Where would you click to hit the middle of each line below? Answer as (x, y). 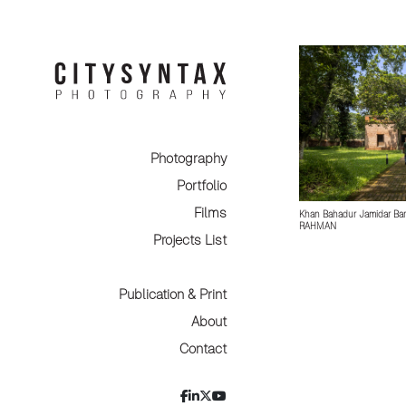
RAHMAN (318, 227)
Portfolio (202, 186)
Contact (203, 349)
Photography (188, 159)
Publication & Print (173, 295)
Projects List (190, 240)
